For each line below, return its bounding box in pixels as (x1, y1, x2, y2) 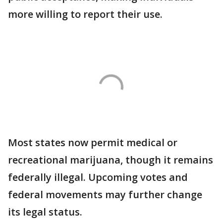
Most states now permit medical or (8, 136, 177, 149)
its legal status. (8, 205, 82, 219)
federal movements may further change (8, 188, 202, 201)
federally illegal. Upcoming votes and (8, 170, 188, 184)
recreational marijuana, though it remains (8, 153, 213, 166)
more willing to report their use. (8, 7, 165, 21)
